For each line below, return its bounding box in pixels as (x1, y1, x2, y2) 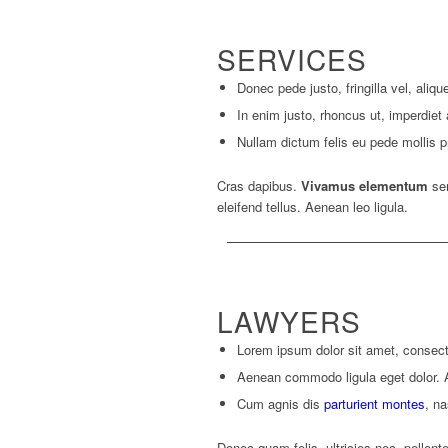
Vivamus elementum (301, 176, 428, 195)
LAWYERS (217, 301, 361, 342)
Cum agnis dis (237, 394, 324, 414)
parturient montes (324, 394, 425, 414)
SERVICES (217, 39, 367, 79)
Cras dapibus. (217, 176, 301, 195)
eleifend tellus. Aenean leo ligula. (217, 197, 408, 216)
